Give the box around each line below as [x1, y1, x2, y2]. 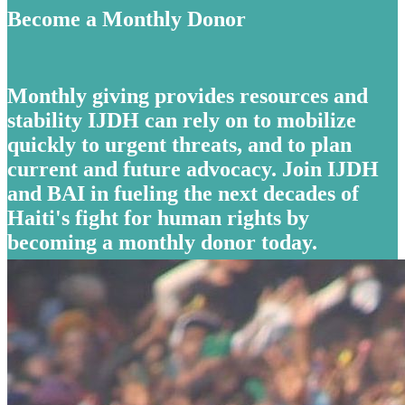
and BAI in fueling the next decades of [7, 181, 359, 205]
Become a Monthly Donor [7, 6, 246, 31]
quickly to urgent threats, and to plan [7, 132, 352, 156]
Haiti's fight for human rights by [7, 205, 309, 230]
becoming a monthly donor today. [7, 230, 317, 254]
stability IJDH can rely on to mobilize [7, 108, 356, 132]
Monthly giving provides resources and [7, 83, 368, 108]
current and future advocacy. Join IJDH [7, 156, 379, 181]
